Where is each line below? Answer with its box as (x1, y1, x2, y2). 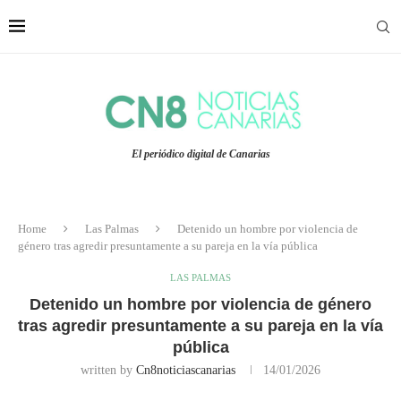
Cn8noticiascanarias (136, 363, 235, 378)
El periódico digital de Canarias (131, 148, 270, 161)
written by (81, 363, 136, 378)
